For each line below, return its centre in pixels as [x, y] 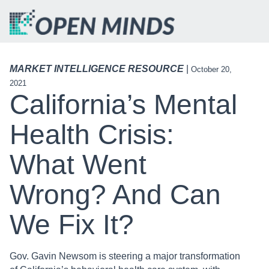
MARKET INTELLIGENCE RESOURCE [97, 69]
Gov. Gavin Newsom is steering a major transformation [125, 256]
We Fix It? [72, 225]
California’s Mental [123, 105]
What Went [78, 165]
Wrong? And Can [115, 195]
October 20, [211, 70]
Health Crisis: [92, 135]
